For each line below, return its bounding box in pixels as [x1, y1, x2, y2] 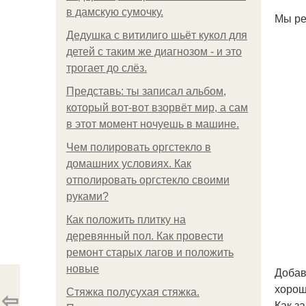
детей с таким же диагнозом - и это [66, 46, 242, 57]
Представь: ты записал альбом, [66, 85, 226, 97]
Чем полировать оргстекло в [66, 141, 211, 153]
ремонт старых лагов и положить [66, 247, 234, 258]
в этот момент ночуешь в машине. [66, 118, 239, 130]
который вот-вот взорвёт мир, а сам [66, 102, 248, 113]
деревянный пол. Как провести [66, 230, 223, 242]
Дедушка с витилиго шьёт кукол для [66, 29, 247, 41]
